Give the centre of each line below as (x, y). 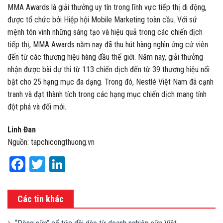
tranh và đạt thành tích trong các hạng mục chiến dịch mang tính (107, 95)
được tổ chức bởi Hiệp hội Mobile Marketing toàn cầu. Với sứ (102, 20)
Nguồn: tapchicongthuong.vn (51, 142)
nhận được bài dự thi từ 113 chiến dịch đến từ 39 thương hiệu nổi (109, 70)
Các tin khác (41, 199)
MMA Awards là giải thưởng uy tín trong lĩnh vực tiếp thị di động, (107, 7)
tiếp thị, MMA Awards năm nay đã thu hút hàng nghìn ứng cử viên (108, 45)
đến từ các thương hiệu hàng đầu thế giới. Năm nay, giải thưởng (105, 57)
